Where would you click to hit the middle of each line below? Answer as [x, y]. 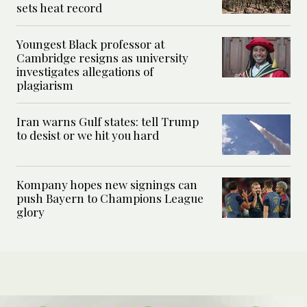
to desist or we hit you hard [88, 135]
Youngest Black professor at [90, 44]
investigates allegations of [85, 72]
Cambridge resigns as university [102, 58]
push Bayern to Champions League [110, 198]
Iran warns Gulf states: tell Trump [108, 122]
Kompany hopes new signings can [107, 185]
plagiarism [45, 85]
